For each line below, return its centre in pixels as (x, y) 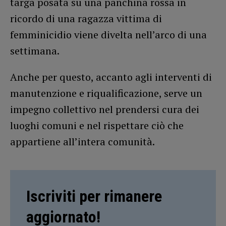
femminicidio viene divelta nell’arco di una (108, 34)
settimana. (35, 50)
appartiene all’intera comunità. (82, 141)
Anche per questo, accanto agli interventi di (111, 77)
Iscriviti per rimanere (94, 196)
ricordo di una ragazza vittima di (86, 18)
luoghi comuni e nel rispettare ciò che (97, 125)
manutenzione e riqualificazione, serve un (106, 93)
